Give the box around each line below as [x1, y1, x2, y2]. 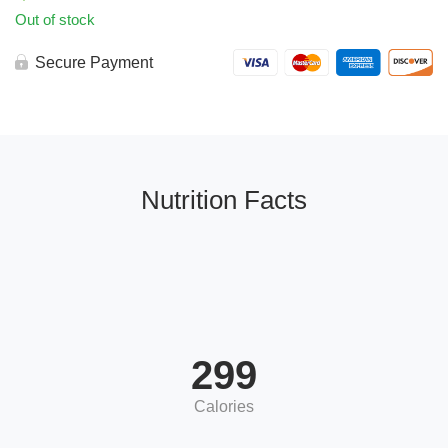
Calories [194, 398, 254, 416]
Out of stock [15, 12, 95, 29]
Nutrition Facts [141, 185, 307, 216]
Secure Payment [35, 54, 153, 72]
